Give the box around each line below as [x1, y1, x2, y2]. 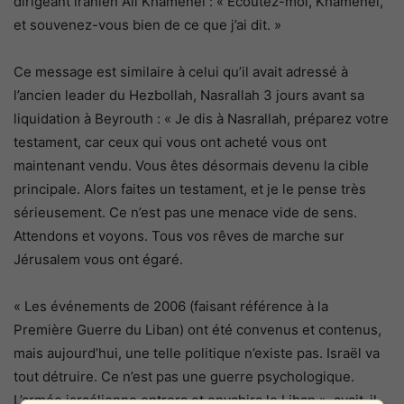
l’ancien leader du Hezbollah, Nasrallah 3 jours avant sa [14, 87, 364, 105]
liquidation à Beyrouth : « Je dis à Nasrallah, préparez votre [14, 110, 389, 128]
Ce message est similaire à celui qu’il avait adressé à [14, 63, 348, 81]
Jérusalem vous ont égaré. [14, 251, 183, 269]
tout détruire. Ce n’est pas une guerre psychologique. [14, 368, 354, 386]
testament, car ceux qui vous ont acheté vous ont [14, 133, 326, 151]
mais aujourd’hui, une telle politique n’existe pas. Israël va [14, 344, 380, 363]
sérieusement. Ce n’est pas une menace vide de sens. [14, 204, 357, 222]
